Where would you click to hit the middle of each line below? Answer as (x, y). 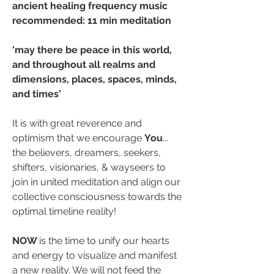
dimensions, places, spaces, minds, (94, 80)
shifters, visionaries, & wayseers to (89, 168)
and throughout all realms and (84, 65)
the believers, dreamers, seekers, (87, 153)
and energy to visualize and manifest (94, 256)
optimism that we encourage (78, 138)
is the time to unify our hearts (104, 241)
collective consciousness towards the (97, 197)
